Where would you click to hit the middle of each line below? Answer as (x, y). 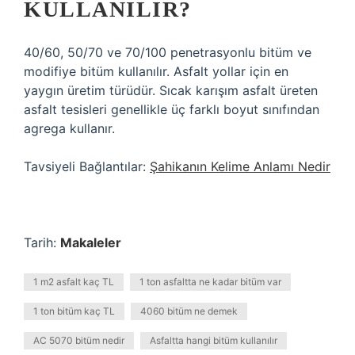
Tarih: (42, 242)
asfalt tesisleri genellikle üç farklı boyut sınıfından (172, 109)
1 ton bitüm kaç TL (74, 311)
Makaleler (91, 242)
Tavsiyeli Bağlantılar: (87, 166)
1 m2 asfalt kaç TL (74, 282)
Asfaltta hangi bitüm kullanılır (214, 340)
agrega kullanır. (69, 128)
